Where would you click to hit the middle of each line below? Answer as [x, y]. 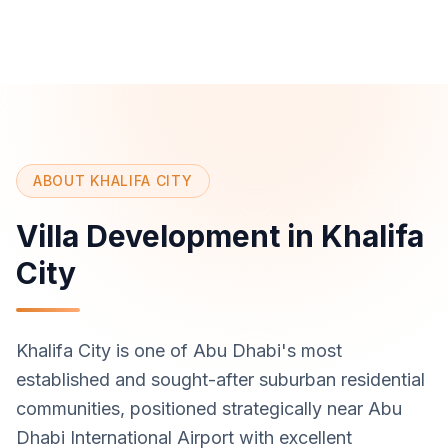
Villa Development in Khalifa [220, 236]
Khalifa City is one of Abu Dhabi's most [179, 350]
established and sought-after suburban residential [220, 379]
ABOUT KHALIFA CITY [113, 180]
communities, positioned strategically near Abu [209, 408]
